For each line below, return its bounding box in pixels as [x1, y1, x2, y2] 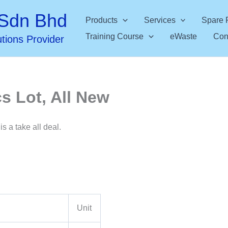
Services [144, 15, 176, 24]
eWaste [169, 32, 197, 41]
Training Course [85, 32, 144, 41]
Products [85, 15, 118, 24]
